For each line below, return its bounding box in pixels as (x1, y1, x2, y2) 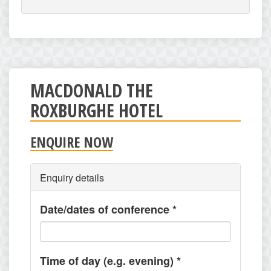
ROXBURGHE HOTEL (30, 98, 163, 123)
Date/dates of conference (40, 201, 172, 217)
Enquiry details (40, 171, 104, 184)
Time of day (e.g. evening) (40, 253, 177, 269)
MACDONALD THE (30, 78, 153, 103)
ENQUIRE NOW (30, 132, 113, 152)
